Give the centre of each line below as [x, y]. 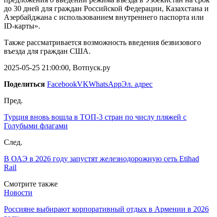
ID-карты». [22, 26]
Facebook [62, 84]
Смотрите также [31, 184]
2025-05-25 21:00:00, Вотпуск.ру [57, 67]
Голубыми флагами [36, 125]
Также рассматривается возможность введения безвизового [102, 42]
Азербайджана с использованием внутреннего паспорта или [104, 17]
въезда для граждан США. [47, 51]
